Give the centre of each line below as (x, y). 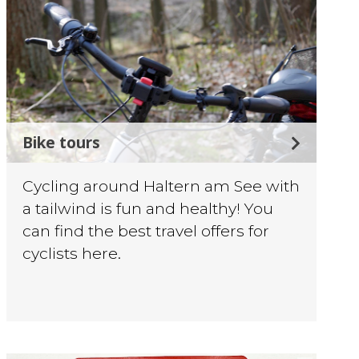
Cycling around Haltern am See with (161, 186)
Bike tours (62, 143)
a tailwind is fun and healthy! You (148, 209)
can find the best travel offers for (146, 231)
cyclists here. (72, 254)
